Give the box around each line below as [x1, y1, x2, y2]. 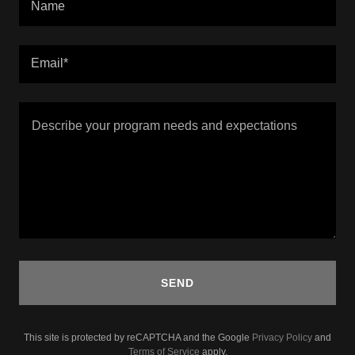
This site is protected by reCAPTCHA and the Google [24, 331, 252, 343]
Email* [31, 55, 68, 70]
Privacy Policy [252, 331, 312, 343]
